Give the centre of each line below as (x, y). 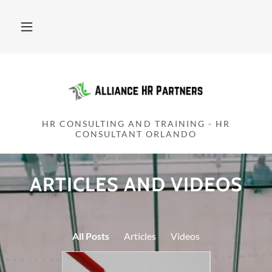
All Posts (91, 236)
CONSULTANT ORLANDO (136, 134)
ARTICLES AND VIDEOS (136, 184)
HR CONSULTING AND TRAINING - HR (136, 124)
